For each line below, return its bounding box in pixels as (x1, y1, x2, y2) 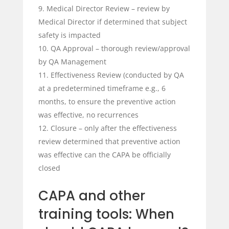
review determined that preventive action (38, 136, 180, 146)
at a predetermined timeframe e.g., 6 (38, 83, 166, 93)
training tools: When (38, 204, 174, 223)
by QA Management (38, 56, 106, 66)
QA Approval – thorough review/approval (50, 43, 190, 53)
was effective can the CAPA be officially (38, 149, 171, 159)
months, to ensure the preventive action (38, 96, 176, 106)
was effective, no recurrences (38, 109, 139, 120)
